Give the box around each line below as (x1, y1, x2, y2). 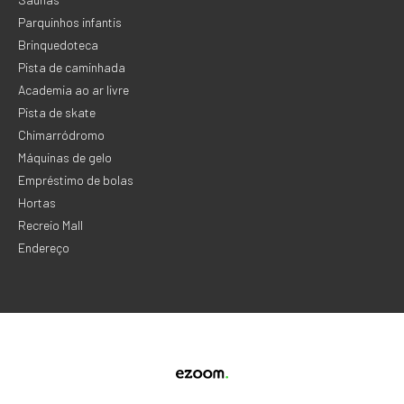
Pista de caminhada (18, 60, 125, 75)
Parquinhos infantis (18, 14, 122, 30)
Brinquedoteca (18, 37, 98, 52)
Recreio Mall (18, 217, 83, 233)
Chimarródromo (18, 127, 105, 142)
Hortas (18, 195, 56, 210)
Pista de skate (18, 105, 96, 120)
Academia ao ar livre (18, 82, 129, 97)
